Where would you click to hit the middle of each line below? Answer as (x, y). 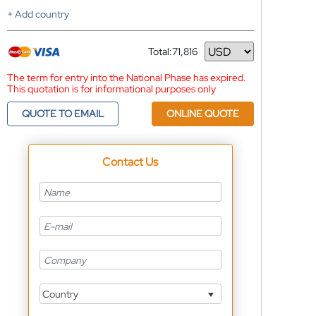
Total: (160, 51)
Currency (168, 57)
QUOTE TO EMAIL (62, 114)
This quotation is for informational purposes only (111, 89)
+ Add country (38, 14)
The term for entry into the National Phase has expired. (126, 78)
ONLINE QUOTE (202, 114)
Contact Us (130, 162)
